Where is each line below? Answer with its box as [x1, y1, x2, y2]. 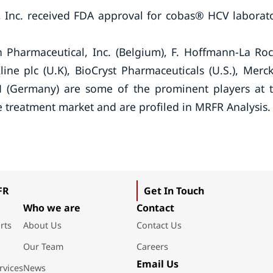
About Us [23, 219, 62, 231]
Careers [136, 241, 168, 252]
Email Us [136, 257, 179, 271]
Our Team [23, 241, 63, 252]
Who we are [23, 201, 80, 214]
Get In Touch [143, 184, 204, 197]
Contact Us [136, 219, 182, 231]
